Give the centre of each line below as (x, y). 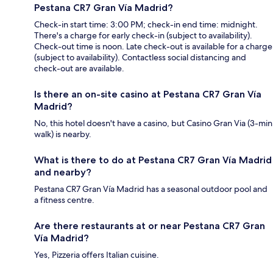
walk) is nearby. (63, 134)
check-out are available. (79, 68)
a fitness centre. (64, 200)
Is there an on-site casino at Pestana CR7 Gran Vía (148, 94)
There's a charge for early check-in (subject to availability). (143, 35)
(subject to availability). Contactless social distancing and (140, 57)
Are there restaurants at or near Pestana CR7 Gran (150, 225)
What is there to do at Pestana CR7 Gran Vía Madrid (153, 160)
